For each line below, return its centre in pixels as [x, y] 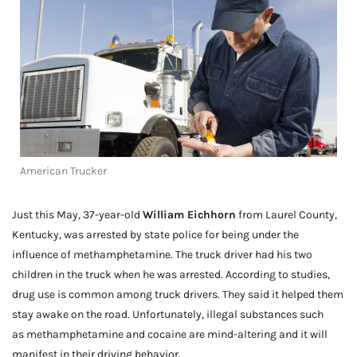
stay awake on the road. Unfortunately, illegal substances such [168, 314]
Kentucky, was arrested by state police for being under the [155, 234]
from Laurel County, [286, 214]
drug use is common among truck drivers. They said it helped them [178, 294]
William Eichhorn [189, 214]
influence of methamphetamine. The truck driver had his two [162, 254]
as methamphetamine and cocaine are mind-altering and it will [170, 334]
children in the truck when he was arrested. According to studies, [171, 274]
